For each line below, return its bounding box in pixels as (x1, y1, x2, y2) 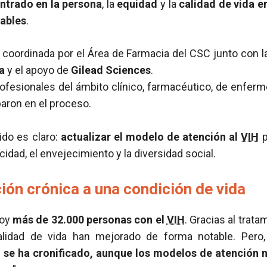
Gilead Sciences (71, 64, 151, 76)
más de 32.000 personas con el (13, 213, 167, 226)
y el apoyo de (5, 64, 71, 76)
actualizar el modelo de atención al (60, 131, 241, 143)
